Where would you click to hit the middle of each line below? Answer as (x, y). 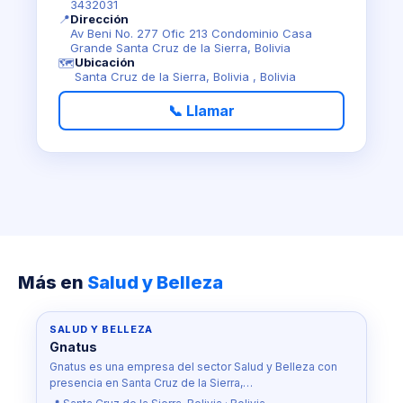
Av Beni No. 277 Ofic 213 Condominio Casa (191, 33)
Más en (53, 282)
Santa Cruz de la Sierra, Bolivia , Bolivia (185, 76)
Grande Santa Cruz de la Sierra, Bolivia (180, 48)
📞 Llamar (201, 111)
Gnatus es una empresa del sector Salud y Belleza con (193, 367)
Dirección (99, 19)
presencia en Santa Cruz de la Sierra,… (151, 383)
